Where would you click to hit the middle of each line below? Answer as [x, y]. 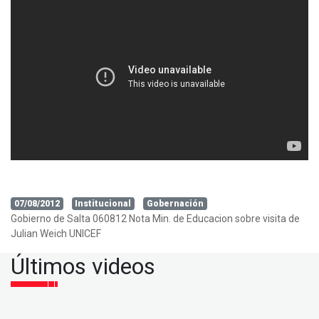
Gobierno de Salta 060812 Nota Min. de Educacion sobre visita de [155, 219]
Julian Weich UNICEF [56, 234]
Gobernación [175, 204]
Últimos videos [83, 267]
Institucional [103, 204]
